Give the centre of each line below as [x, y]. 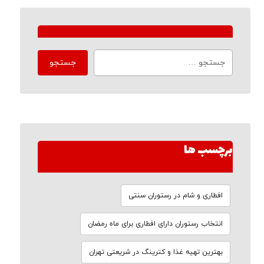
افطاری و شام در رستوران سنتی [176, 196]
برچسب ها [209, 151]
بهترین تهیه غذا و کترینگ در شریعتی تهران [156, 252]
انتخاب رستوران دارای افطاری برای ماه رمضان [156, 224]
